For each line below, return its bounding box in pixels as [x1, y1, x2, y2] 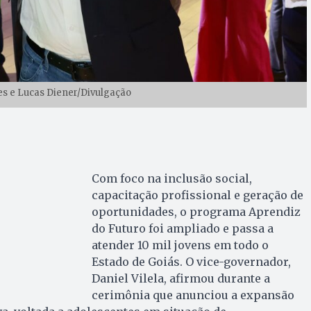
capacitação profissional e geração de [91, 187, 303, 202]
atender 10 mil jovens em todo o [91, 237, 269, 252]
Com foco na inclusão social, [91, 171, 252, 185]
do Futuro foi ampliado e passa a [91, 221, 274, 235]
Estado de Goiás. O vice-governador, [91, 254, 291, 269]
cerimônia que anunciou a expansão [91, 287, 294, 302]
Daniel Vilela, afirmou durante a [91, 271, 270, 285]
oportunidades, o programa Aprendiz [91, 204, 301, 219]
